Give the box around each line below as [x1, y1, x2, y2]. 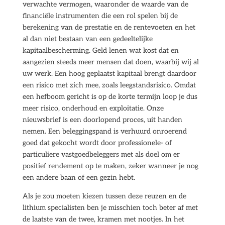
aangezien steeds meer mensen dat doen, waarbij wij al [22, 58, 199, 66]
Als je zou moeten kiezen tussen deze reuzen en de [22, 192, 186, 200]
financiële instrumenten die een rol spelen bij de [22, 12, 178, 20]
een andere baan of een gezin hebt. [22, 173, 135, 182]
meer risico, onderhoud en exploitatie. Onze [22, 104, 164, 113]
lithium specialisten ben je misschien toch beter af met [22, 203, 198, 212]
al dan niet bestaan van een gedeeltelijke [22, 35, 153, 43]
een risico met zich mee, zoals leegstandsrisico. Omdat [22, 81, 196, 89]
